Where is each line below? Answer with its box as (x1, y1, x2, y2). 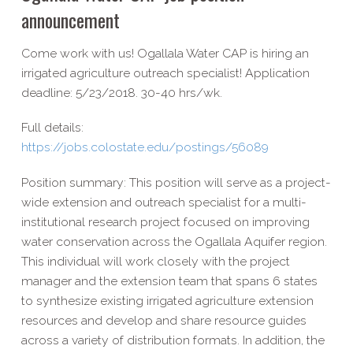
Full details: (20, 120, 84, 136)
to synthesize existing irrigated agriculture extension (20, 292, 314, 308)
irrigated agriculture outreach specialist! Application (20, 65, 310, 80)
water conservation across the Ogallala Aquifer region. (20, 233, 327, 249)
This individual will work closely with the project (20, 253, 290, 269)
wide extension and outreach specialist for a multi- (20, 194, 307, 210)
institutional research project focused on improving (20, 214, 310, 229)
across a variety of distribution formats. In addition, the (20, 332, 325, 347)
